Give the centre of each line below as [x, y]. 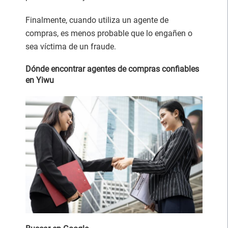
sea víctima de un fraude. [71, 46]
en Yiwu [40, 80]
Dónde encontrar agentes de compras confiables [112, 69]
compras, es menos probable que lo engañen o [109, 33]
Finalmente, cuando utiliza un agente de [97, 20]
